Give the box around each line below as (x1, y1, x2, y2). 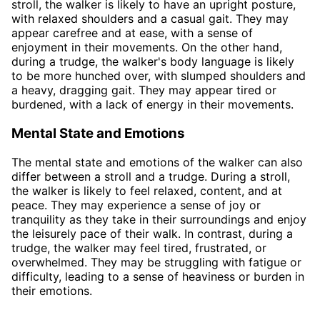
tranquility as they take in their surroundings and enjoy (11, 211, 306, 226)
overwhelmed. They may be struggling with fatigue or (11, 254, 301, 269)
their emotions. (11, 283, 92, 298)
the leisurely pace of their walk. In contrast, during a (11, 226, 293, 241)
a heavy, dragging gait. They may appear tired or (11, 83, 276, 98)
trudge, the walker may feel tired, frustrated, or (11, 240, 266, 255)
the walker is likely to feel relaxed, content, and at (11, 183, 282, 198)
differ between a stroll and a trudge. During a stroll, (11, 169, 290, 184)
